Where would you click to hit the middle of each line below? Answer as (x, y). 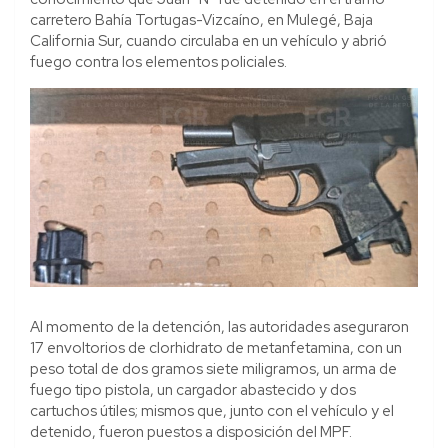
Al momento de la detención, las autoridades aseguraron (219, 326)
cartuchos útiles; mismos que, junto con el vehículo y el (212, 410)
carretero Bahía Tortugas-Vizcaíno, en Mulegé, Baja (201, 19)
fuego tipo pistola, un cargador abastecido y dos (193, 389)
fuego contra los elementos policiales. (158, 61)
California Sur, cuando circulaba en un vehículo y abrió (208, 40)
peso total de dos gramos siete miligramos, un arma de (213, 368)
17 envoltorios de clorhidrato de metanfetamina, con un (216, 347)
